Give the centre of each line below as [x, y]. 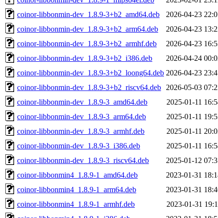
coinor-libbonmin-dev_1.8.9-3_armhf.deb [81, 131]
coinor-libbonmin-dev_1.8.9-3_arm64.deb [82, 116]
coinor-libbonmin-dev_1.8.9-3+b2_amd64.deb [88, 14]
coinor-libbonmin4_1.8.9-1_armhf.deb [76, 204]
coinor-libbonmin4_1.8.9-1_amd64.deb [77, 175]
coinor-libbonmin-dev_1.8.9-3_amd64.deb [82, 102]
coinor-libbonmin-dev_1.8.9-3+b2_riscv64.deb [89, 87]
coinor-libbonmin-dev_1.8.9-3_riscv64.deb [83, 160]
